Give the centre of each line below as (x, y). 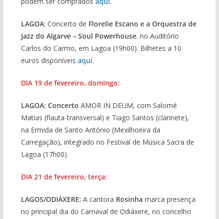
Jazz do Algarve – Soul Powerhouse (78, 36)
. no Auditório (157, 36)
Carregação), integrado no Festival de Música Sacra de (107, 142)
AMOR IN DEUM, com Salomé (128, 106)
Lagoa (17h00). (44, 154)
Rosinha (129, 199)
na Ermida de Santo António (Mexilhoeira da (90, 130)
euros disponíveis (49, 61)
